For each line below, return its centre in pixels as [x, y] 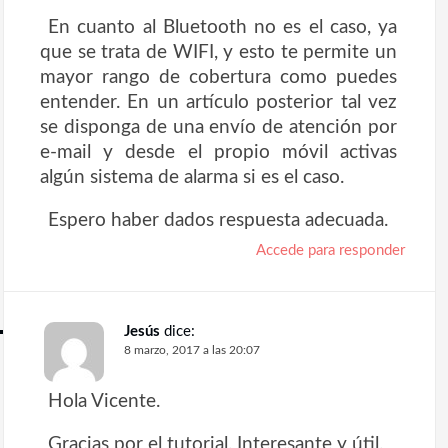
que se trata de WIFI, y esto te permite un [218, 52]
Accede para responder [330, 251]
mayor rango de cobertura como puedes [218, 77]
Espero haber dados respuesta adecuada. [218, 220]
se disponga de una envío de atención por [218, 127]
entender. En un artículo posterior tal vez [218, 102]
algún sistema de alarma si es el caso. [192, 177]
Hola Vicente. [104, 401]
